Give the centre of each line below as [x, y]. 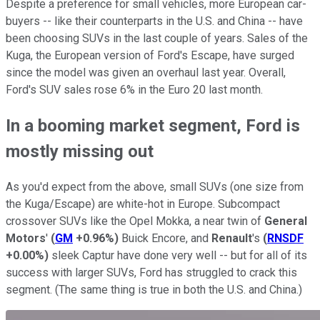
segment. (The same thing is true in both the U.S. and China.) [154, 290]
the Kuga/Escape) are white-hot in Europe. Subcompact [143, 204]
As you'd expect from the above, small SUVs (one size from [155, 187]
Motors [26, 239]
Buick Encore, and [165, 239]
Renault [232, 239]
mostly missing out [80, 152]
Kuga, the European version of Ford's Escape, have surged [150, 56]
